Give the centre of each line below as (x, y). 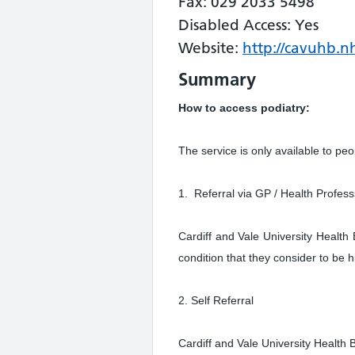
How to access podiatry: (244, 108)
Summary (217, 79)
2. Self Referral (216, 300)
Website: (210, 48)
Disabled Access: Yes (248, 25)
